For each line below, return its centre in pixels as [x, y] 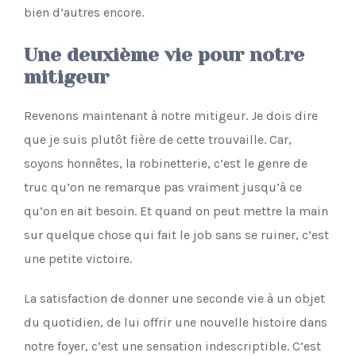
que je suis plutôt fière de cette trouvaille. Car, [158, 139]
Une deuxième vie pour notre [164, 55]
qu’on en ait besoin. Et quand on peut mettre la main [176, 211]
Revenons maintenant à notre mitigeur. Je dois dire [171, 116]
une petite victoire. [78, 259]
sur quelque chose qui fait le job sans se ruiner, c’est [176, 235]
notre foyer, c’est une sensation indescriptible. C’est [172, 346]
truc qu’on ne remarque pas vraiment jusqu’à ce [163, 187]
